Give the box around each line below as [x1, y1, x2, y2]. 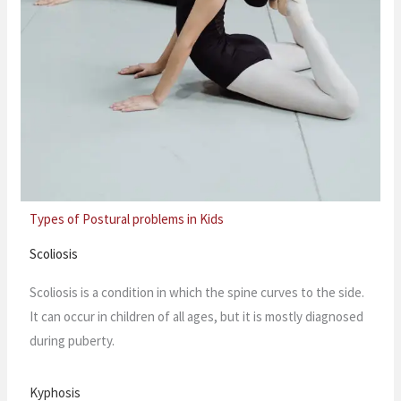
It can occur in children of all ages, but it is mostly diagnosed [30, 307, 364, 325]
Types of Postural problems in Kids [30, 209, 225, 227]
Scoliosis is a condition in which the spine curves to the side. [30, 283, 365, 301]
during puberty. [30, 331, 115, 349]
